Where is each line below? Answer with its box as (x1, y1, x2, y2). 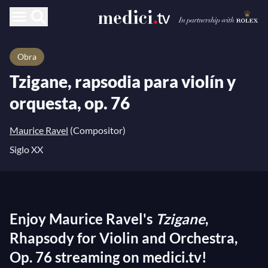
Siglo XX (10, 144, 43, 155)
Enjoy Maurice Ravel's (10, 210, 156, 227)
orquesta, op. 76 (10, 93, 130, 113)
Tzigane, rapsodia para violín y (10, 71, 236, 92)
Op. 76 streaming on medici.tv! (10, 248, 207, 266)
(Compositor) (68, 124, 126, 136)
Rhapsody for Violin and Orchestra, (10, 229, 237, 246)
